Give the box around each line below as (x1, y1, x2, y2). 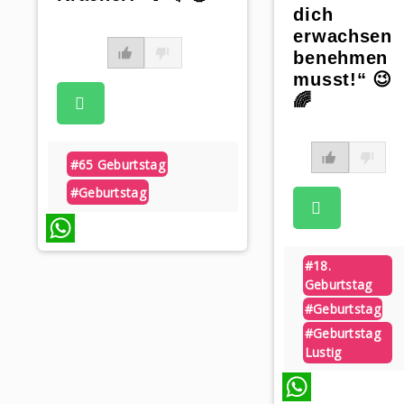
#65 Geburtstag (69, 155, 165, 173)
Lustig (304, 344, 342, 362)
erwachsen (293, 26, 392, 47)
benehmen (293, 48, 388, 69)
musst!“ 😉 (293, 69, 392, 90)
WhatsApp (45, 252, 84, 262)
